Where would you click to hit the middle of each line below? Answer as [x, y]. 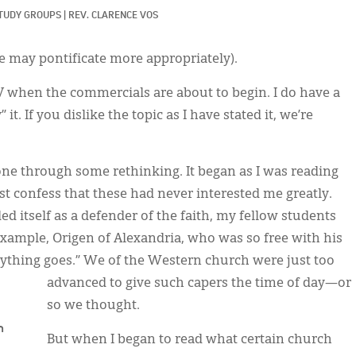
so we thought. [93, 306]
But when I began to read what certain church [190, 340]
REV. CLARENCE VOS [113, 16]
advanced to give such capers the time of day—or [199, 284]
